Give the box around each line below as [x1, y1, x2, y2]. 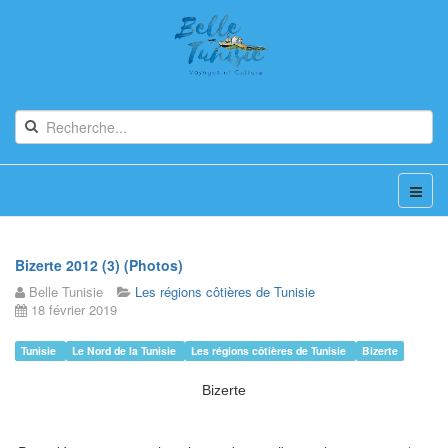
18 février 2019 [31, 300, 117, 319]
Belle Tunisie [29, 282, 103, 301]
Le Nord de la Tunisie [71, 343, 179, 358]
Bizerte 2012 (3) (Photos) [15, 255, 183, 275]
